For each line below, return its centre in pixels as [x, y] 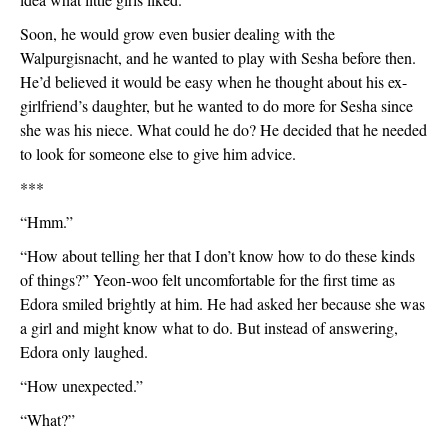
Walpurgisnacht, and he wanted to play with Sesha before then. [218, 57]
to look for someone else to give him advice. [158, 153]
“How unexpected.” [81, 385]
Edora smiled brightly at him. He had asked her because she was [222, 303]
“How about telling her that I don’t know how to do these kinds [217, 255]
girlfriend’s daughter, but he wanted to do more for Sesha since [216, 105]
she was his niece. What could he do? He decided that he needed [223, 129]
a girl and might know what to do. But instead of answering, [209, 327]
